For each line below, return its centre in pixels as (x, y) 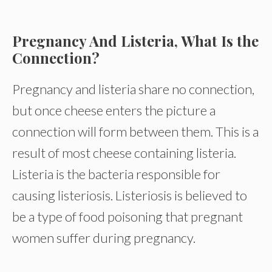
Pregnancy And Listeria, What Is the (135, 41)
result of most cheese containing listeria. (124, 153)
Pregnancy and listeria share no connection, (133, 89)
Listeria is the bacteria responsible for (116, 174)
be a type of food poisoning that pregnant (127, 216)
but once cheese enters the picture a (114, 110)
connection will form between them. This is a (135, 131)
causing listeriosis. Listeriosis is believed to (130, 195)
